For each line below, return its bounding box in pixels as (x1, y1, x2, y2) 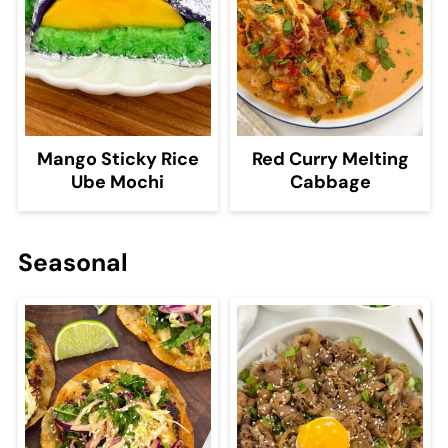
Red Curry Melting (251, 147, 409, 172)
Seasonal (17, 246, 128, 280)
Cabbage (289, 170, 371, 195)
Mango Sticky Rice (36, 147, 199, 172)
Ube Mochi (71, 170, 165, 195)
